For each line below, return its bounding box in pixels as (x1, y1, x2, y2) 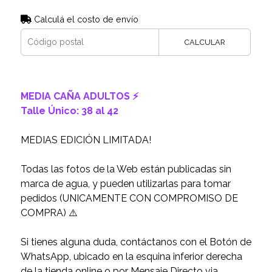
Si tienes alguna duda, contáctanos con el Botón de (20, 236, 251, 248)
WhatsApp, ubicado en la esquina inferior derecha (20, 250, 242, 262)
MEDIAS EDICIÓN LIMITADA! (20, 134, 151, 146)
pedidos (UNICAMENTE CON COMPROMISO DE (20, 192, 238, 204)
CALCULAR (184, 37, 226, 47)
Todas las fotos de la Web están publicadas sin (20, 163, 231, 175)
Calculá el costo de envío (31, 13, 138, 24)
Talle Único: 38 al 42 (20, 104, 118, 117)
